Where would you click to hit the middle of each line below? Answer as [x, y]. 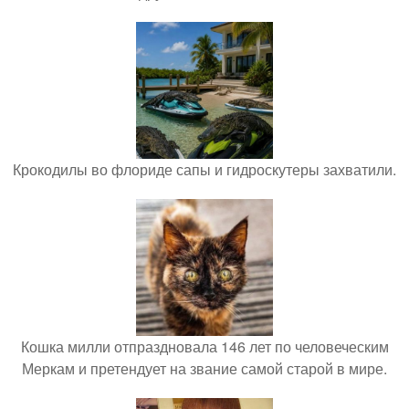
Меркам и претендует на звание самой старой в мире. [204, 369]
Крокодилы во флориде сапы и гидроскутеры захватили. [204, 170]
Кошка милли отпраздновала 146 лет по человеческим [204, 347]
